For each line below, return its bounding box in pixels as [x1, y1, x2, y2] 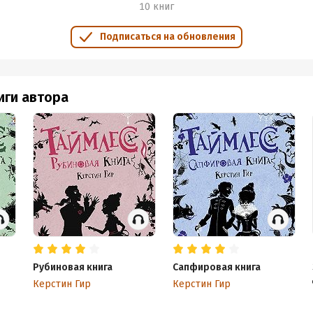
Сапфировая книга [172, 261, 261, 273]
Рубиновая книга [32, 261, 112, 273]
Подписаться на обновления [100, 31, 235, 43]
